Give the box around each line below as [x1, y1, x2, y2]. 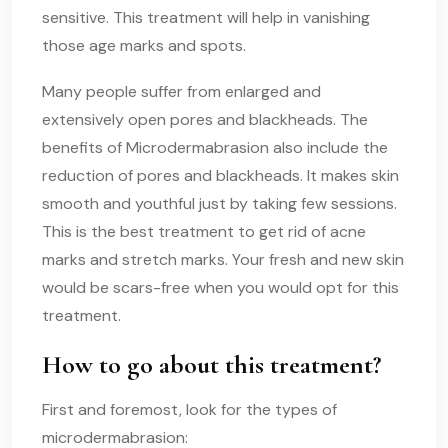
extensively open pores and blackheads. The [42, 109, 368, 131]
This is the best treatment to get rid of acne [42, 221, 366, 243]
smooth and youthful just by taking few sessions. [42, 193, 397, 215]
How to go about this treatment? [42, 349, 381, 381]
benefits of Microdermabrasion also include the [42, 137, 388, 159]
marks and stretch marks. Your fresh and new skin [42, 249, 404, 271]
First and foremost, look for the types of [42, 399, 337, 421]
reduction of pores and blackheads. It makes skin [42, 165, 399, 187]
